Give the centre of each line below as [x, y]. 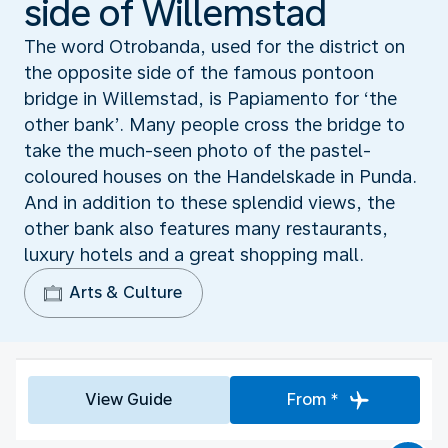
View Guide [129, 399]
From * [312, 399]
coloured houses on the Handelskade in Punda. [220, 176]
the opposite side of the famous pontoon [199, 72]
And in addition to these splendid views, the [209, 202]
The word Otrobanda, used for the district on [214, 46]
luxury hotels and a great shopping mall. [194, 254]
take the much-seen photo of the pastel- [197, 150]
